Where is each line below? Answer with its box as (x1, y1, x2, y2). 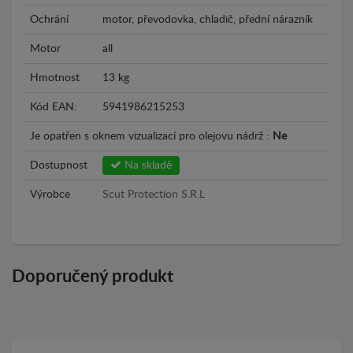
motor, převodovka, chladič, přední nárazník (102, 14, 313, 25)
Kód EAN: (30, 102, 77, 113)
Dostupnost (30, 160, 87, 171)
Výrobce (30, 189, 70, 200)
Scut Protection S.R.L (102, 189, 205, 200)
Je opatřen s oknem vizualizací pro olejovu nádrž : (30, 131, 273, 142)
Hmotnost (30, 72, 80, 84)
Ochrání (30, 14, 69, 25)
